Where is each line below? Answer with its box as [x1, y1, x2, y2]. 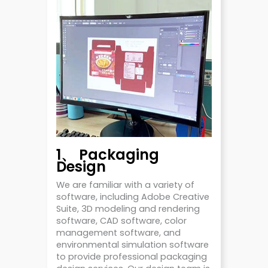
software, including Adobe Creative [56, 191, 209, 203]
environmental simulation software [56, 239, 209, 251]
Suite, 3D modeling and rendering [56, 203, 200, 215]
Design [56, 157, 106, 177]
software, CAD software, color [56, 215, 187, 227]
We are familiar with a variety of [56, 179, 194, 191]
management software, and [56, 227, 181, 239]
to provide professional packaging [56, 251, 207, 263]
